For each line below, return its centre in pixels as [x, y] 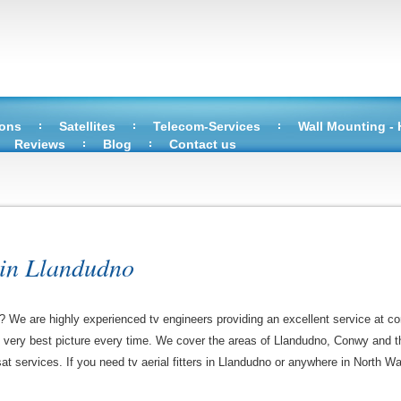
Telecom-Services [207, 126]
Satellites [87, 126]
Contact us [203, 144]
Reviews [40, 144]
